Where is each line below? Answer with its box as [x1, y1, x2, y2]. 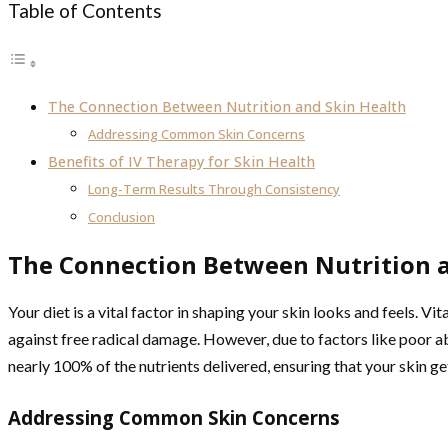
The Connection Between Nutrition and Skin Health [48, 97, 406, 117]
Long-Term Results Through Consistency [88, 180, 340, 199]
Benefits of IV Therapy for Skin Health [48, 152, 315, 172]
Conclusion [88, 208, 155, 227]
